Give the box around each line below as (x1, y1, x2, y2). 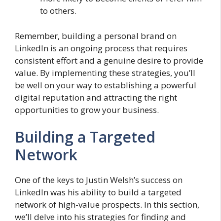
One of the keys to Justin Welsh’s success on (15, 174, 183, 185)
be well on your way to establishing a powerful (15, 79, 196, 91)
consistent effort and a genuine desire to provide (15, 54, 203, 66)
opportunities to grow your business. (15, 104, 159, 115)
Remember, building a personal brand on (15, 30, 177, 41)
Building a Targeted (15, 127, 155, 147)
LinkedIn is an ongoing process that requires (15, 42, 187, 54)
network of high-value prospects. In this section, (15, 199, 199, 210)
